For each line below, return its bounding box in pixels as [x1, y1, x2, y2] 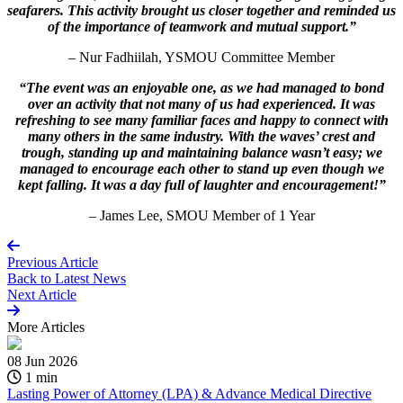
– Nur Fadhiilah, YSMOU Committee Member [68, 49, 335, 65]
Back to [7, 270, 55, 286]
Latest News [55, 270, 126, 286]
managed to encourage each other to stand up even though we [19, 160, 384, 176]
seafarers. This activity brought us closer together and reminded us [7, 2, 396, 18]
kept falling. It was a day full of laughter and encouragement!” [17, 176, 386, 193]
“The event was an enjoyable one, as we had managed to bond [19, 79, 384, 95]
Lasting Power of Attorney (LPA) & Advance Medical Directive [7, 385, 372, 401]
